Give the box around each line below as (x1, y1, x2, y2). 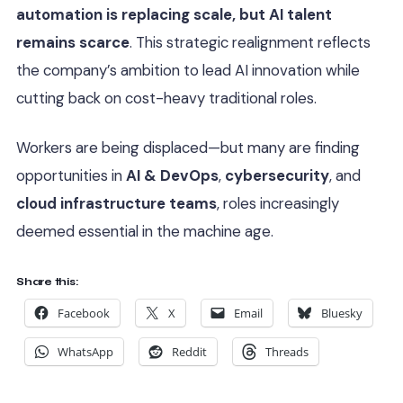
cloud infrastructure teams (16, 193, 217, 213)
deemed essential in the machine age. (16, 220, 273, 241)
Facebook (58, 305, 110, 322)
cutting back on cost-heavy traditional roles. (16, 88, 317, 108)
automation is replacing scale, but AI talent (16, 4, 332, 24)
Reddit (172, 344, 207, 361)
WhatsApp (58, 344, 113, 361)
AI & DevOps (126, 165, 219, 185)
